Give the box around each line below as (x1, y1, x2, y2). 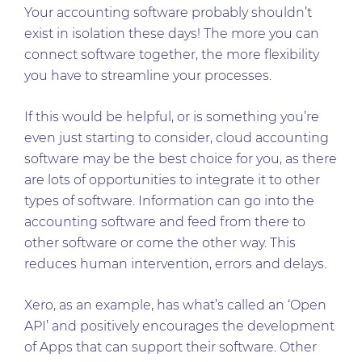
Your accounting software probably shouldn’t (24, 5, 312, 20)
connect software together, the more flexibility (24, 47, 319, 62)
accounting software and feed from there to (24, 214, 305, 229)
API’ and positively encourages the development (24, 318, 335, 334)
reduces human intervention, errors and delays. (24, 256, 326, 271)
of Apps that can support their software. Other (24, 339, 317, 355)
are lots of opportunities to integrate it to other (24, 172, 320, 187)
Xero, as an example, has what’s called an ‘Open (24, 297, 326, 313)
